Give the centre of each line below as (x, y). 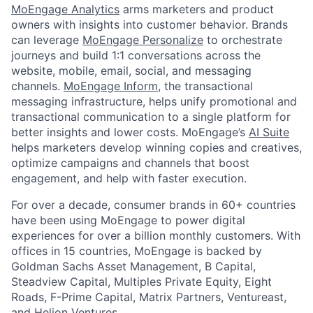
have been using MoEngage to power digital (128, 220)
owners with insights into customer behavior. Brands (150, 24)
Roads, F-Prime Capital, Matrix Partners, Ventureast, (149, 297)
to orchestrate (243, 40)
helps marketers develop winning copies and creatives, (156, 147)
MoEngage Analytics (65, 9)
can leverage (47, 40)
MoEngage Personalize (143, 40)
